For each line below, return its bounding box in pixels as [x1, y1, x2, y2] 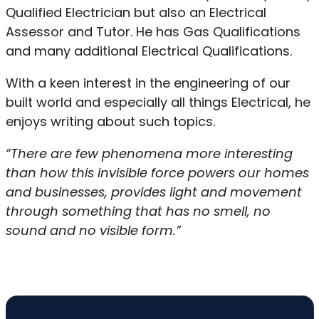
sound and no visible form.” [5, 221, 181, 240]
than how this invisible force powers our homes [5, 164, 309, 182]
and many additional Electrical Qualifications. [5, 42, 292, 61]
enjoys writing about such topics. [5, 113, 219, 131]
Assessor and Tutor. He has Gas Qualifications [5, 23, 300, 41]
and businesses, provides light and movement [5, 183, 302, 202]
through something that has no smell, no [5, 202, 271, 221]
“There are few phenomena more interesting [5, 145, 293, 163]
